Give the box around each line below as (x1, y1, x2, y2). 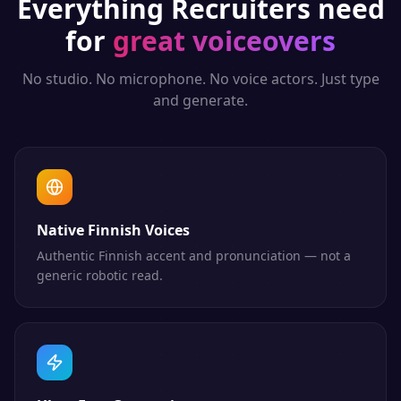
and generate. (153, 90, 248, 110)
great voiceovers (113, 22, 336, 59)
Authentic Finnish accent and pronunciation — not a (37, 247, 351, 264)
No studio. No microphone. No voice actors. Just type (21, 69, 380, 89)
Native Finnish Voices (37, 220, 190, 240)
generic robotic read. (37, 267, 163, 284)
